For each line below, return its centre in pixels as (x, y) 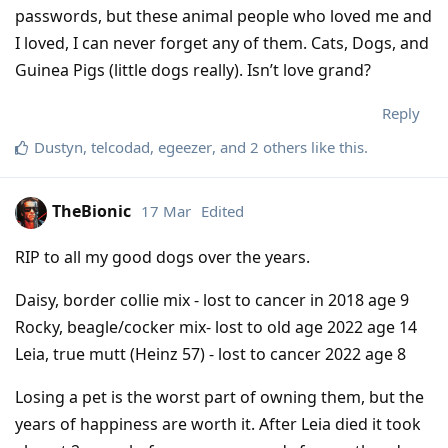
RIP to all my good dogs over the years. (162, 256)
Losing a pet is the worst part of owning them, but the (219, 396)
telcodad (120, 146)
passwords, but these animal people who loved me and (223, 15)
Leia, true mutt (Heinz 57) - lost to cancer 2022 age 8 (210, 353)
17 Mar (166, 211)
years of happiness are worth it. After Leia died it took (218, 423)
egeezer (185, 146)
